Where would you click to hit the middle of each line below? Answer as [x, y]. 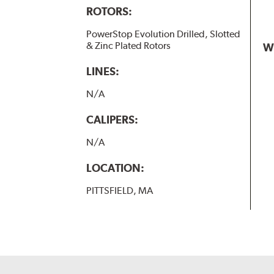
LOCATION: [115, 168]
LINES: [102, 71]
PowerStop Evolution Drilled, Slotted [163, 34]
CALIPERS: [112, 120]
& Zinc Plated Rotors [128, 45]
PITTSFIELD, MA [119, 191]
